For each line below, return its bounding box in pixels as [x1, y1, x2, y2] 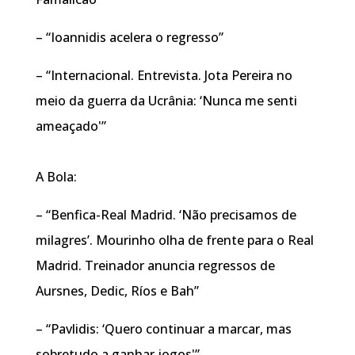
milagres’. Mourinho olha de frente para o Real [35, 231, 314, 249]
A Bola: [35, 167, 77, 185]
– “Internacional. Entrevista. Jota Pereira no [35, 66, 292, 84]
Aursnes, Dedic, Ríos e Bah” [35, 281, 199, 300]
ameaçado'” [35, 116, 106, 135]
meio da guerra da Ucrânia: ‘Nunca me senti [35, 91, 297, 109]
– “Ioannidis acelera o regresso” [35, 28, 223, 46]
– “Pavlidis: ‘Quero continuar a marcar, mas [35, 319, 292, 338]
